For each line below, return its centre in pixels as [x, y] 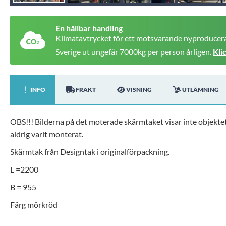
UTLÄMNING [201, 90]
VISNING [139, 90]
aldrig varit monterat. [47, 134]
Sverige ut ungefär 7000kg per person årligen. [134, 52]
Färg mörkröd [34, 205]
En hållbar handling [89, 28]
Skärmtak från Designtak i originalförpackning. [90, 152]
